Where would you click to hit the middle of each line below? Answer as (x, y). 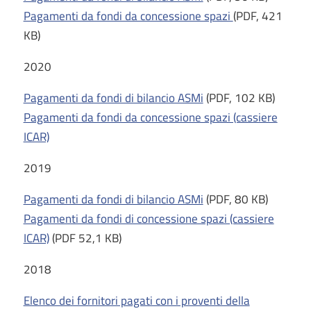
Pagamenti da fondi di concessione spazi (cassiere (149, 219)
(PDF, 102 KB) (240, 98)
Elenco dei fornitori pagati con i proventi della (136, 301)
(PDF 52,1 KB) (85, 238)
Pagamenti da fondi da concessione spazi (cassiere (150, 117)
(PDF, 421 (258, 16)
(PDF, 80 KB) (235, 199)
